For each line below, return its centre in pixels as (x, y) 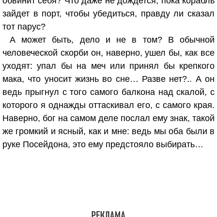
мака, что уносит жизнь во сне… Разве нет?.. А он (108, 79)
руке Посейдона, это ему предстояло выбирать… (103, 144)
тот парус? (24, 27)
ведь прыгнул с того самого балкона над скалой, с (108, 92)
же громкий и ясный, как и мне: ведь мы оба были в (108, 131)
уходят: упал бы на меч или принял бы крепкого (108, 66)
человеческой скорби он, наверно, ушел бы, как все (108, 53)
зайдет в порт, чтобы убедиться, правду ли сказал (108, 14)
